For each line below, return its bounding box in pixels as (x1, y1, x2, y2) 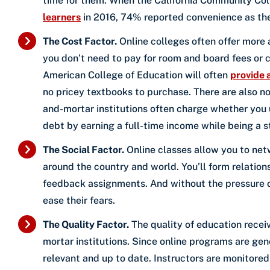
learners (43, 11, 81, 23)
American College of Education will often (43, 69, 230, 81)
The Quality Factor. (43, 218, 129, 230)
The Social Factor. (43, 143, 124, 155)
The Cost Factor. (43, 35, 117, 47)
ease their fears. (43, 194, 115, 206)
